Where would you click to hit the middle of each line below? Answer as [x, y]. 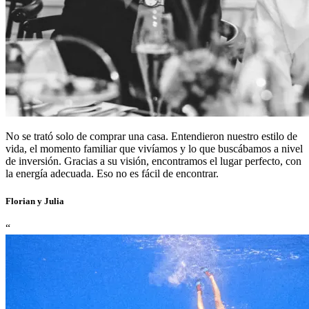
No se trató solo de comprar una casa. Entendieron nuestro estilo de [151, 137]
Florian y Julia [35, 201]
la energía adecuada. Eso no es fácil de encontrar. [112, 174]
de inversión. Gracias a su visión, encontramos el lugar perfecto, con [153, 161]
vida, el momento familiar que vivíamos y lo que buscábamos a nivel [154, 149]
